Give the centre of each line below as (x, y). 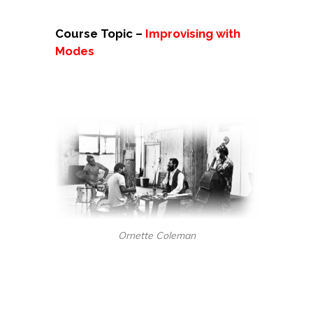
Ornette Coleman (156, 235)
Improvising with (193, 33)
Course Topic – (100, 33)
